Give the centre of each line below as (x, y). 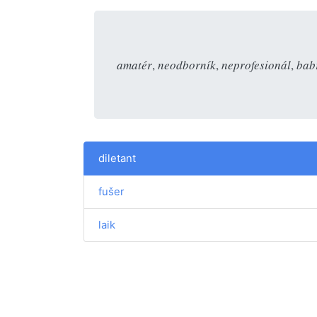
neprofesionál (256, 64)
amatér (134, 64)
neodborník (187, 64)
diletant (117, 158)
